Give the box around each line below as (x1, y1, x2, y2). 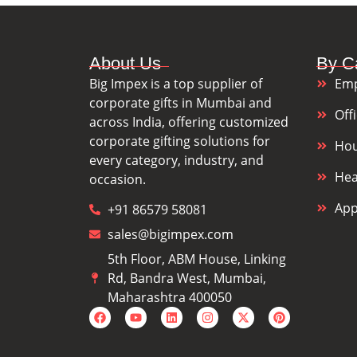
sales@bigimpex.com (107, 226, 233, 244)
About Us (89, 53, 161, 73)
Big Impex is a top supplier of (89, 74, 262, 92)
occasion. (89, 170, 149, 188)
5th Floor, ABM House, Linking (107, 250, 286, 269)
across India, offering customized (89, 112, 288, 131)
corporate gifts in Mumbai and (89, 93, 272, 112)
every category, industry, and (89, 151, 264, 169)
